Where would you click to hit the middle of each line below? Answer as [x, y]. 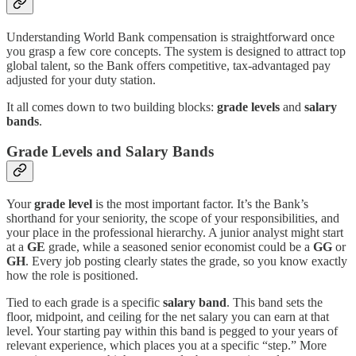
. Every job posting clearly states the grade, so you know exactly [186, 261]
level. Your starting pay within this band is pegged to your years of [172, 331]
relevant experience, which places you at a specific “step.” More [166, 346]
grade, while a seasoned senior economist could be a [179, 247]
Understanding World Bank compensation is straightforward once [170, 37]
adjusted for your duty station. [81, 79]
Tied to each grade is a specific [85, 303]
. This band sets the [275, 303]
